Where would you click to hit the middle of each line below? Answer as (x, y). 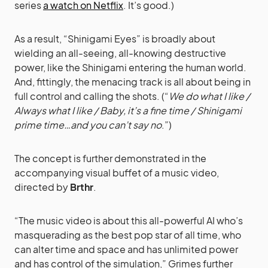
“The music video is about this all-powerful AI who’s (129, 220)
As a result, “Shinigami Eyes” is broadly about (115, 39)
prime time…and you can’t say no (88, 125)
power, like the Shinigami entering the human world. (130, 67)
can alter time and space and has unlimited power (126, 249)
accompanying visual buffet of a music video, (117, 173)
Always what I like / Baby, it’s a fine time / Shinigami (128, 110)
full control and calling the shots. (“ (92, 96)
